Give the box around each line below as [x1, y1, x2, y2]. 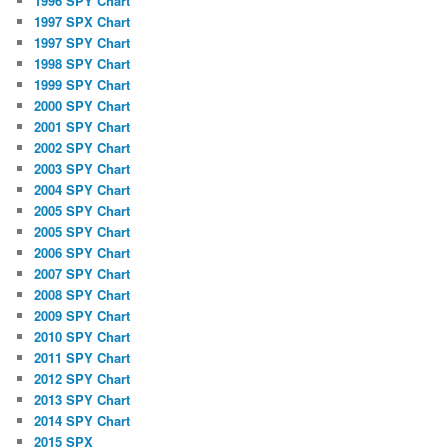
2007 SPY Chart [34, 263, 131, 283]
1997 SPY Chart [34, 32, 131, 52]
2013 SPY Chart [34, 389, 131, 409]
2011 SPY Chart [34, 347, 131, 367]
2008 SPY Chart [34, 284, 131, 304]
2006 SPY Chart [34, 242, 131, 262]
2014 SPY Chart [34, 410, 131, 430]
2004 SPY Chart [34, 179, 131, 199]
